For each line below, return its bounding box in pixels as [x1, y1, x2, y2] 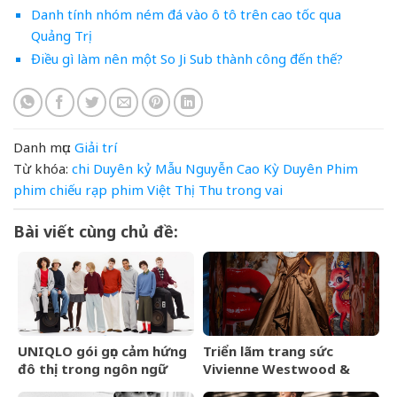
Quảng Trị [30, 27, 92, 45]
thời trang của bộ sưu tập [18, 377, 191, 395]
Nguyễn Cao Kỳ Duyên [185, 159, 323, 177]
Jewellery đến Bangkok [203, 377, 354, 395]
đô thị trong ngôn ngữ [18, 359, 167, 378]
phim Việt [111, 180, 171, 198]
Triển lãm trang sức [203, 341, 333, 360]
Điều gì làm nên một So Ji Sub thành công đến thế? [30, 50, 343, 68]
